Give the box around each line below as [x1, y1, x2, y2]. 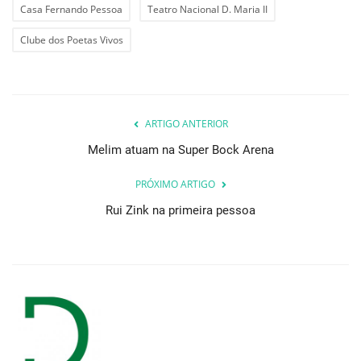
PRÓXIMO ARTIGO [135, 176, 215, 191]
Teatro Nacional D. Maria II [147, 2, 268, 16]
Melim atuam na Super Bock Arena [87, 142, 274, 157]
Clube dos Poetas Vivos [20, 32, 123, 47]
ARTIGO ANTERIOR [144, 116, 228, 131]
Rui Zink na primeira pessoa [106, 202, 255, 218]
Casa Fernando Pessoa [20, 2, 122, 16]
